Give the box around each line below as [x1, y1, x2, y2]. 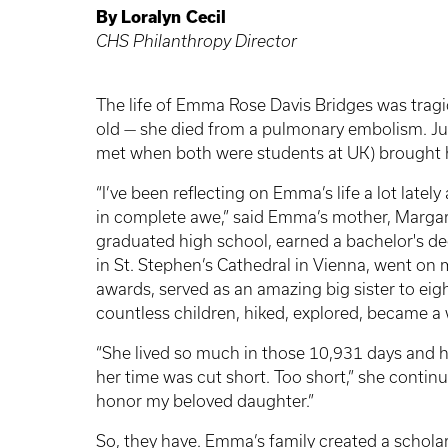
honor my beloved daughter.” [96, 391, 314, 410]
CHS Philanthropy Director [96, 31, 297, 50]
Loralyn [121, 7, 181, 26]
